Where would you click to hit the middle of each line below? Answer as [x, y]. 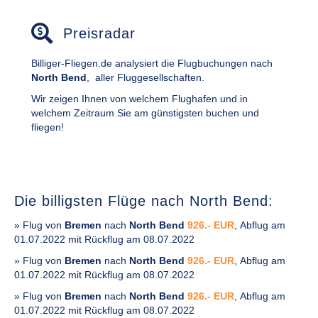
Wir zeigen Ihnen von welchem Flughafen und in [139, 98]
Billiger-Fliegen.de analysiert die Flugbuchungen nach [152, 63]
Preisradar [99, 33]
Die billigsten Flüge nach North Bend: [144, 201]
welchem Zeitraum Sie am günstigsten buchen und [145, 113]
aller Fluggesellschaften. [148, 77]
